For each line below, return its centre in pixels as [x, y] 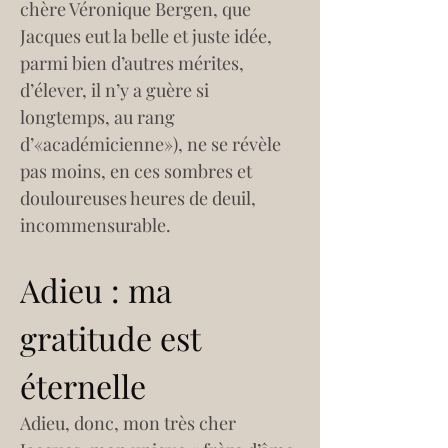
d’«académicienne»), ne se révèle [152, 144]
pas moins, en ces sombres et [138, 171]
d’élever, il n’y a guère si [116, 90]
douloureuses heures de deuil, [140, 198]
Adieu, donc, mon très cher [130, 423]
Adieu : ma [100, 289]
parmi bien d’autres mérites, [134, 63]
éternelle [83, 385]
